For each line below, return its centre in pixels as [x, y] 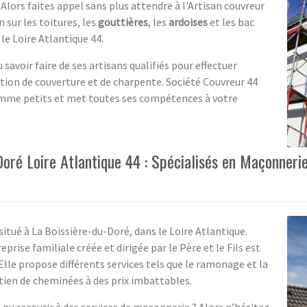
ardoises [188, 22]
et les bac [231, 22]
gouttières [123, 22]
